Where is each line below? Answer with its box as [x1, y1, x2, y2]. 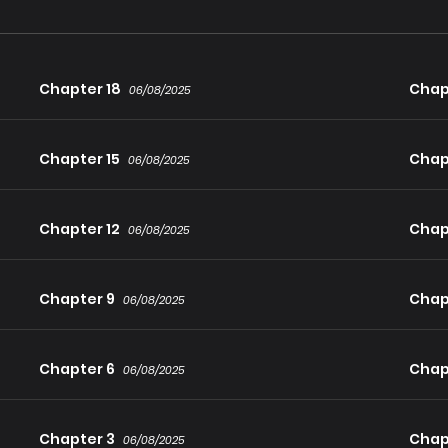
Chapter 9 [39, 289, 115, 310]
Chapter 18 [39, 79, 121, 100]
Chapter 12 [39, 219, 120, 240]
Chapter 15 [39, 149, 120, 170]
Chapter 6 [39, 359, 115, 380]
